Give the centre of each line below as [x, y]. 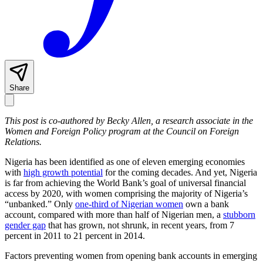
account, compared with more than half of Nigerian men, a [114, 215]
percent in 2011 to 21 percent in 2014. [75, 236]
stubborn [239, 215]
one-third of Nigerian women [129, 204]
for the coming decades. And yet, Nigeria [180, 173]
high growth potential [63, 173]
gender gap [25, 225]
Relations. [23, 142]
